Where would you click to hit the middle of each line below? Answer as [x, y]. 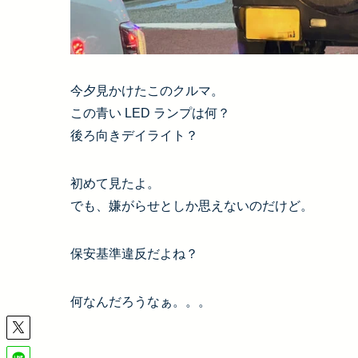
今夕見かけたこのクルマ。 [147, 90]
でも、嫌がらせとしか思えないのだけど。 [192, 205]
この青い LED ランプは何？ [150, 113]
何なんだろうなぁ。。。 [141, 301]
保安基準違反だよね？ [134, 253]
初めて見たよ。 [115, 183]
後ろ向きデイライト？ [134, 135]
